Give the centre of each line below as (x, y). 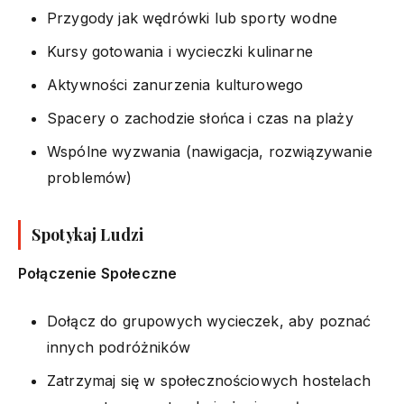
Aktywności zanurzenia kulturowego (175, 84)
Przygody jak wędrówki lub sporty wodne (193, 18)
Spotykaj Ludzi (88, 234)
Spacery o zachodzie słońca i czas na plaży (200, 118)
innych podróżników (119, 347)
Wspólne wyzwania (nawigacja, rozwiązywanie (210, 151)
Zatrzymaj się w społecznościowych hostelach (209, 380)
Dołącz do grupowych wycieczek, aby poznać (209, 321)
